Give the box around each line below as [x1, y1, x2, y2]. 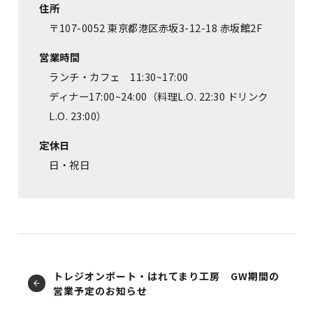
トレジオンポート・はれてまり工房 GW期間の [53, 268, 279, 283]
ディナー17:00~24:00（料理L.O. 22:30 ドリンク [49, 88, 268, 103]
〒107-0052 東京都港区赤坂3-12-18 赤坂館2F [49, 20, 263, 35]
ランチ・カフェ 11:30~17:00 [49, 68, 189, 84]
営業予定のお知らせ [53, 283, 147, 298]
